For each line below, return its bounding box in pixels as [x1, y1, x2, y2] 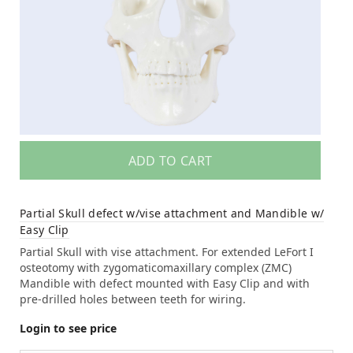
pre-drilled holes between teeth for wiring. [20, 291, 246, 307]
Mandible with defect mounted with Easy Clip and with [20, 275, 310, 291]
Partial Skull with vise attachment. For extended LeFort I [20, 243, 314, 259]
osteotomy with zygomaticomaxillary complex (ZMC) [20, 259, 292, 275]
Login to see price [20, 320, 117, 336]
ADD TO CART [128, 151, 213, 169]
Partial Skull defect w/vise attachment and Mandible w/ [20, 205, 325, 221]
